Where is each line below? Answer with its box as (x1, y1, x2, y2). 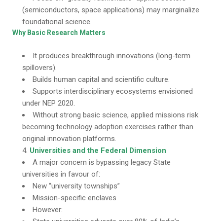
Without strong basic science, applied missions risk (33, 110, 198, 119)
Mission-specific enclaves (33, 193, 116, 202)
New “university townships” (33, 182, 120, 190)
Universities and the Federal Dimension (30, 146, 166, 155)
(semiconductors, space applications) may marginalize (22, 5, 199, 14)
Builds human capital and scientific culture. (33, 75, 170, 84)
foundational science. (22, 17, 92, 26)
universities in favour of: (22, 170, 100, 179)
